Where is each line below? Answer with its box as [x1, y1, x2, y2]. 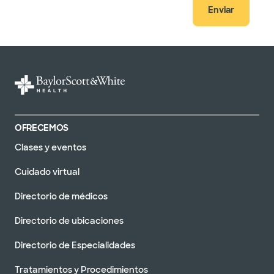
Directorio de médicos [15, 190, 108, 202]
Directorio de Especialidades [15, 239, 135, 251]
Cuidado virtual [15, 166, 80, 177]
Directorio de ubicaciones [15, 215, 124, 226]
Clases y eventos [15, 141, 86, 153]
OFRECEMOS [15, 122, 68, 133]
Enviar [208, 4, 234, 15]
